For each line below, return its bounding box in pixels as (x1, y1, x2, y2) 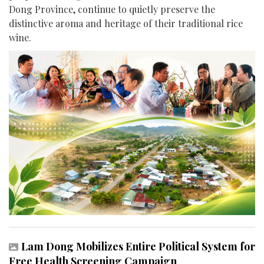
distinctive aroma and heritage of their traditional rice (9, 16, 243, 29)
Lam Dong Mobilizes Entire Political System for (21, 239, 255, 253)
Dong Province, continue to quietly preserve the (9, 2, 215, 15)
